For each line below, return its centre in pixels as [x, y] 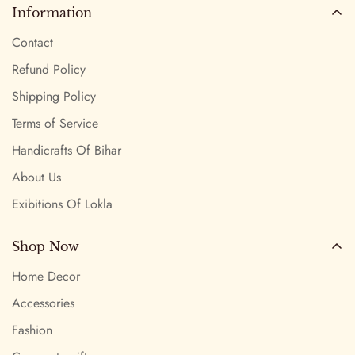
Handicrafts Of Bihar [67, 150]
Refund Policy [49, 69]
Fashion [32, 330]
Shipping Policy [54, 96]
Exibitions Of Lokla [62, 204]
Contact [32, 42]
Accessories [43, 303]
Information [52, 12]
